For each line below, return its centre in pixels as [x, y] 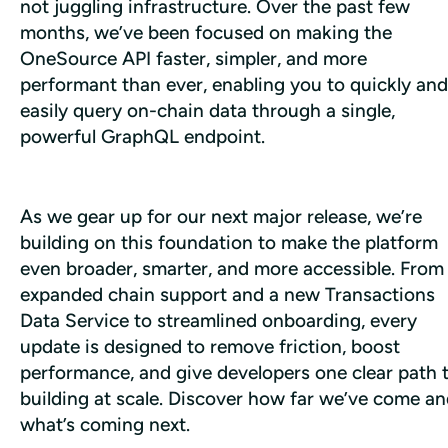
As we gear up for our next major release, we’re [221, 216]
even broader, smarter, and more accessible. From [232, 268]
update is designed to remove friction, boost [210, 346]
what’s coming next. [105, 424]
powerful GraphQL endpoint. [142, 136]
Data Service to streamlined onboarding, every [218, 320]
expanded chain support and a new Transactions [227, 294]
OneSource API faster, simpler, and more [193, 58]
